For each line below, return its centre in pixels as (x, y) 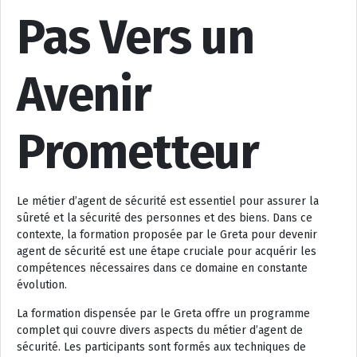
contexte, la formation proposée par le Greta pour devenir (167, 235)
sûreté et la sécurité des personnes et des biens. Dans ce (165, 218)
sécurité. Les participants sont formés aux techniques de (161, 347)
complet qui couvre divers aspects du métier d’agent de (160, 330)
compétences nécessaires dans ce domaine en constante (162, 268)
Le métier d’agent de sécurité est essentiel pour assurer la (168, 201)
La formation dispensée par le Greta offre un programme (163, 314)
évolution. (42, 285)
